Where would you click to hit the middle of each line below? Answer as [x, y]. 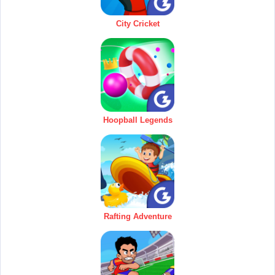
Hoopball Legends [137, 120]
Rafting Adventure [137, 217]
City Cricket [137, 24]
